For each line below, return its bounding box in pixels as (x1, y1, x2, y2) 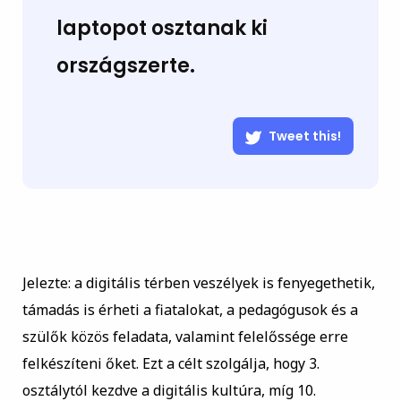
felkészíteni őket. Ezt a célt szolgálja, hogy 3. (21, 354, 320, 374)
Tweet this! (269, 127, 342, 146)
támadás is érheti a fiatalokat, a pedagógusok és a (21, 300, 358, 320)
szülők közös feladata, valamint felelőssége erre (21, 327, 348, 347)
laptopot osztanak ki (55, 14, 268, 43)
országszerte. (55, 52, 195, 81)
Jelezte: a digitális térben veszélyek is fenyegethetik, (21, 273, 375, 294)
